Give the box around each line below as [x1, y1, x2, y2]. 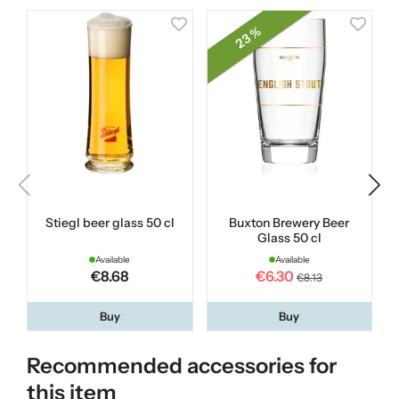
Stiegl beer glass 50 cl [45, 216, 175, 231]
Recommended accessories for [27, 353, 337, 379]
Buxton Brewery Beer [229, 216, 350, 231]
